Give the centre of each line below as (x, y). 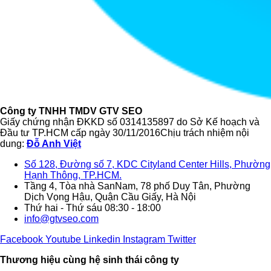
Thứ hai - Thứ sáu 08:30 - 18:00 (93, 207)
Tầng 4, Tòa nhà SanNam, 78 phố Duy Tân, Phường (137, 186)
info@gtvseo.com (61, 218)
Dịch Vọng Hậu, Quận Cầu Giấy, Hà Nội (110, 197)
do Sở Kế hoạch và (217, 122)
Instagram (144, 239)
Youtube (63, 239)
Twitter (182, 239)
